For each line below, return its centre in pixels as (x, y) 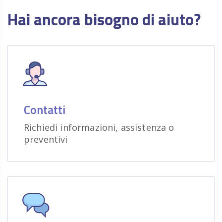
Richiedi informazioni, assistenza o (99, 127)
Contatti (45, 110)
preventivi (46, 139)
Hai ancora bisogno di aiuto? (104, 19)
